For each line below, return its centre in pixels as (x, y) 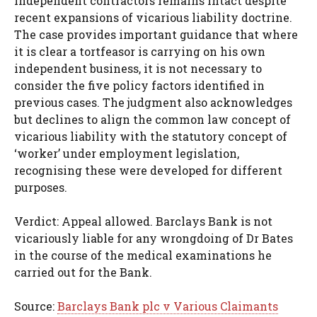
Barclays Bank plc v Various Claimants (168, 306)
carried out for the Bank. (83, 272)
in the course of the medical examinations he (143, 255)
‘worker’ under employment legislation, (127, 154)
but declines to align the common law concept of (152, 120)
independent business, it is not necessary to (138, 69)
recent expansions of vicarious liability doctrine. (153, 18)
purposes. (41, 188)
